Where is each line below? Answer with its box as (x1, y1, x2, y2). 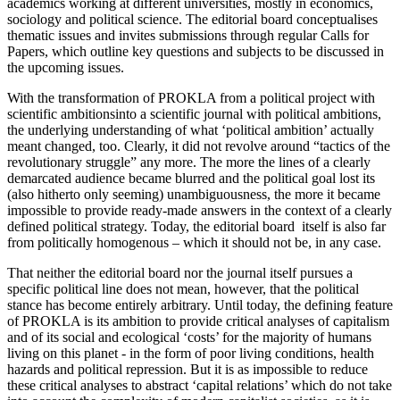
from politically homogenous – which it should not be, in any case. (7, 234, 381, 250)
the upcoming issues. (7, 59, 131, 75)
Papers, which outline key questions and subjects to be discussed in (7, 43, 384, 59)
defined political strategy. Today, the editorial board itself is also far (7, 218, 386, 234)
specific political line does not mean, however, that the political (7, 280, 359, 296)
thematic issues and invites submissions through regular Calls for (7, 27, 369, 43)
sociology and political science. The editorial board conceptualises (7, 11, 378, 27)
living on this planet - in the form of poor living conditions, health (7, 345, 374, 361)
